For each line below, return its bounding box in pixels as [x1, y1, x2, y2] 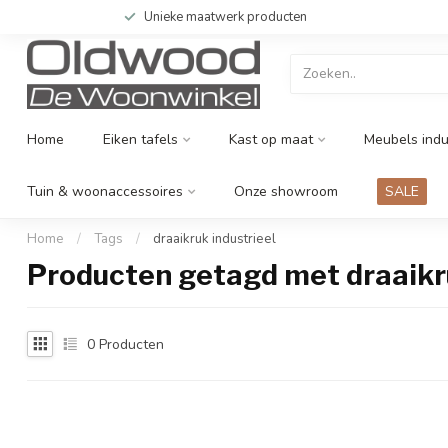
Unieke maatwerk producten [144, 8, 307, 26]
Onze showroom [234, 182, 338, 201]
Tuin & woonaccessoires [27, 182, 183, 201]
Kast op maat [229, 130, 313, 149]
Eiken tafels [103, 130, 178, 149]
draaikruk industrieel [153, 230, 276, 248]
